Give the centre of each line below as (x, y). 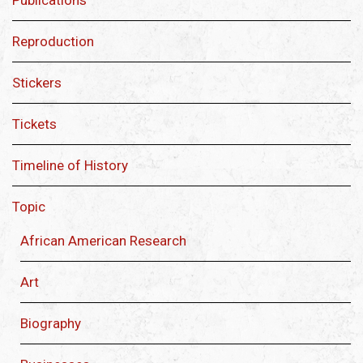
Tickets (34, 124)
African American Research (103, 241)
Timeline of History (70, 166)
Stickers (37, 83)
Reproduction (53, 42)
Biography (51, 324)
